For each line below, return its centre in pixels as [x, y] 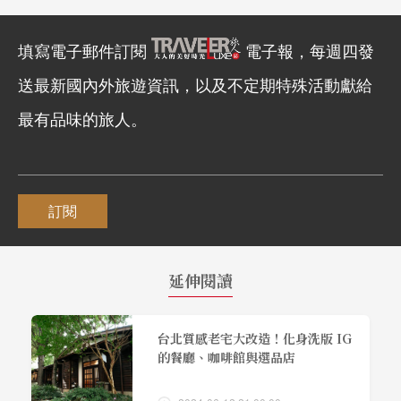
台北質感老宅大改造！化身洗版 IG [254, 339]
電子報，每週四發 [310, 51]
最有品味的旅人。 [82, 119]
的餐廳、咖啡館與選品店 [226, 358]
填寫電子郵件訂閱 [85, 51]
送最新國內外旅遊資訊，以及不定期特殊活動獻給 [195, 85]
